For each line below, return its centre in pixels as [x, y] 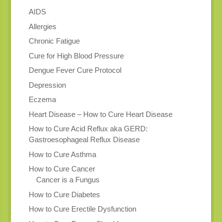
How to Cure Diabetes [64, 194]
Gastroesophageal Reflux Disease [84, 140]
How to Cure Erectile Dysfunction [82, 209]
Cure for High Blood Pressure [76, 55]
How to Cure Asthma [62, 154]
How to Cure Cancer [62, 169]
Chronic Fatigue [54, 41]
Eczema [42, 100]
